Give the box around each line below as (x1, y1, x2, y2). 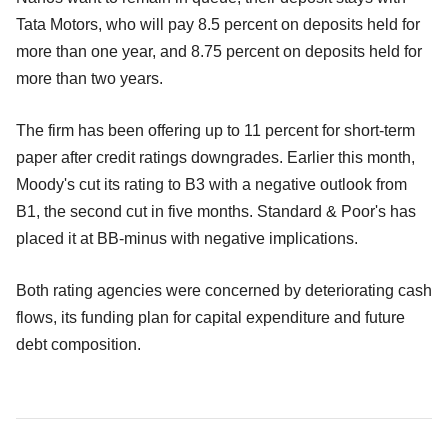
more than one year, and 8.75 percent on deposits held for (16, 43, 422, 61)
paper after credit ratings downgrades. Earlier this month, (16, 149, 415, 167)
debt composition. (16, 336, 141, 354)
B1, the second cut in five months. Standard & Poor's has (16, 203, 416, 221)
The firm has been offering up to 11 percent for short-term (16, 122, 415, 140)
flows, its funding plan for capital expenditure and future (16, 309, 405, 327)
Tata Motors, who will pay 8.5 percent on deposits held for (16, 16, 420, 34)
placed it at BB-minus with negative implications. (16, 230, 358, 248)
